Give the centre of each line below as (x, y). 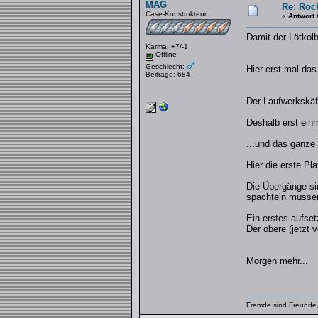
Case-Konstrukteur (176, 14)
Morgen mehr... (277, 261)
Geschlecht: (166, 66)
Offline (165, 54)
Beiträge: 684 (168, 74)
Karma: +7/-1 (166, 46)
